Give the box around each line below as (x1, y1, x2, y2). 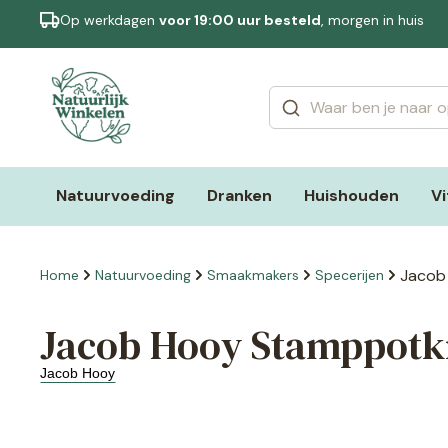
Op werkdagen (59, 10, 159, 29)
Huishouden (304, 185, 399, 207)
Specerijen (315, 265, 384, 284)
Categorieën (107, 28, 209, 53)
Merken (107, 46, 169, 71)
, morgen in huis (320, 10, 424, 29)
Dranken (207, 185, 272, 207)
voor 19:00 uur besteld (158, 10, 321, 29)
